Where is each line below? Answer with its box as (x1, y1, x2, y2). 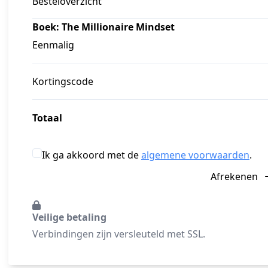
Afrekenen (210, 170, 260, 184)
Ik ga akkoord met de (42, 148, 141, 162)
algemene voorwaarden (141, 148, 249, 162)
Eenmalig (32, 38, 74, 52)
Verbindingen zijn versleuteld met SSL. (32, 227, 205, 241)
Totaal (32, 111, 62, 125)
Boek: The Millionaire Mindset (32, 20, 175, 34)
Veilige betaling (32, 211, 106, 224)
